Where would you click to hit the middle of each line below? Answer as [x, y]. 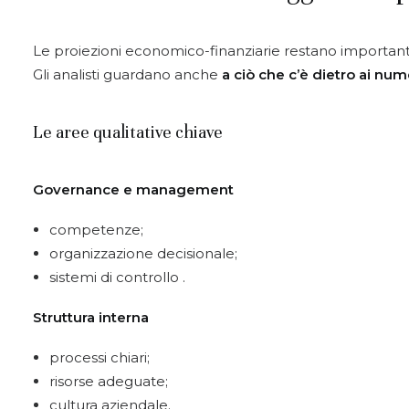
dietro [334, 74]
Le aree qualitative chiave [128, 132]
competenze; [96, 230]
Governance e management [133, 189]
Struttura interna [91, 317]
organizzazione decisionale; [143, 253]
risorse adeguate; [109, 381]
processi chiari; [100, 357]
